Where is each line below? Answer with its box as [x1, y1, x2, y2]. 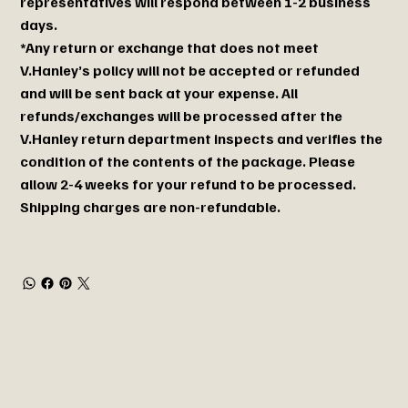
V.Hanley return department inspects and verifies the [20, 128, 383, 148]
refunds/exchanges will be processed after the [20, 106, 343, 125]
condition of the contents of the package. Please [20, 151, 356, 170]
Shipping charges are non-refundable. [20, 197, 281, 216]
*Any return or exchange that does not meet [20, 37, 320, 56]
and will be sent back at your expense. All [20, 83, 299, 102]
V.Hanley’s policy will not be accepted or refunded [20, 60, 361, 79]
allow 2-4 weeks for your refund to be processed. [20, 174, 357, 193]
